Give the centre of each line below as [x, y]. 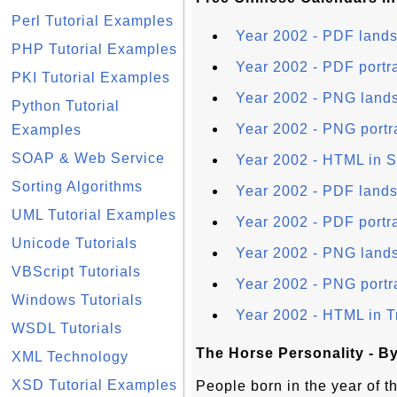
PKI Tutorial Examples [91, 78]
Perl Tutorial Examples [93, 21]
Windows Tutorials [77, 300]
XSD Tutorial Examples [94, 385]
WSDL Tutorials [67, 328]
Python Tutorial [66, 106]
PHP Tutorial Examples [94, 49]
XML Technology [70, 357]
